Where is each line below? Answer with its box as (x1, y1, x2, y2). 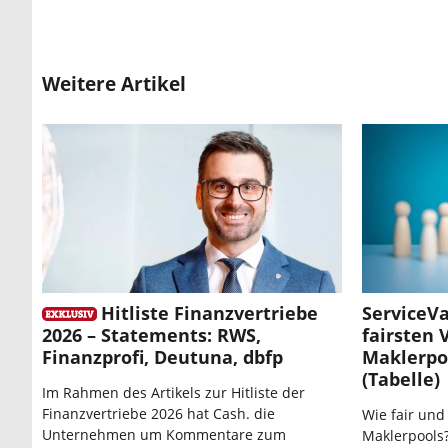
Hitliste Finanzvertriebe (100, 301, 318, 326)
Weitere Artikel (42, 70, 186, 98)
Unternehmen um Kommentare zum (42, 425, 286, 445)
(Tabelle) (362, 367, 440, 392)
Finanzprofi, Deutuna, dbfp (42, 345, 283, 370)
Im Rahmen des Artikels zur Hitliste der (42, 383, 305, 403)
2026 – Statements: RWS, (42, 323, 261, 348)
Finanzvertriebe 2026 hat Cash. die (42, 404, 275, 424)
